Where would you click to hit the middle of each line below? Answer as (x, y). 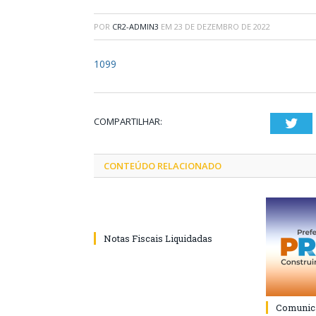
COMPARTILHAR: (128, 121)
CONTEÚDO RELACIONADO (163, 166)
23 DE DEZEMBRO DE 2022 (222, 26)
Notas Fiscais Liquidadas (158, 238)
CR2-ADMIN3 (135, 26)
